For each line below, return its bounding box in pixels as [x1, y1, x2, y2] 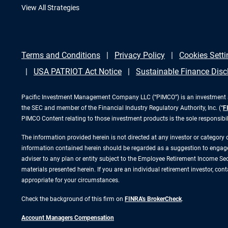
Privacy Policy [115, 50, 165, 60]
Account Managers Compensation [21, 214, 114, 221]
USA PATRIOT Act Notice [34, 67, 122, 76]
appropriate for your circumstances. [21, 177, 120, 184]
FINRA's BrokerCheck [125, 195, 182, 203]
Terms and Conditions [21, 50, 100, 60]
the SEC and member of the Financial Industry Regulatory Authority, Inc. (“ [21, 104, 223, 111]
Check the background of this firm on [21, 195, 125, 203]
